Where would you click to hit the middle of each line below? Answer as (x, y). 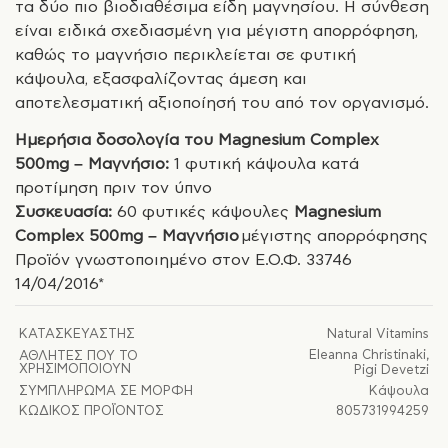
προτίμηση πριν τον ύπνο (113, 188)
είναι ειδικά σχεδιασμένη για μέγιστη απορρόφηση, (216, 30)
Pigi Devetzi (392, 371)
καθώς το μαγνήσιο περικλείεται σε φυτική (185, 54)
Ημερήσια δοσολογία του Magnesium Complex (197, 140)
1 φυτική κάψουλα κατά (264, 164)
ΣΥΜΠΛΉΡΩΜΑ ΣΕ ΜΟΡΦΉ (105, 392)
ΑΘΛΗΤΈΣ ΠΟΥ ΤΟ (78, 357)
